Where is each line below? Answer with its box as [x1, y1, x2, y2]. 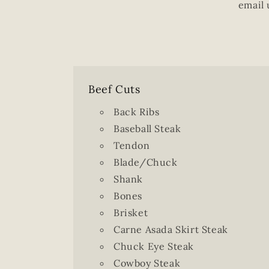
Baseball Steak [113, 122, 181, 134]
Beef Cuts [88, 82, 141, 96]
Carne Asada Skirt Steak [113, 223, 228, 235]
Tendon [113, 139, 150, 151]
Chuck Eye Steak [113, 240, 194, 252]
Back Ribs [113, 106, 160, 118]
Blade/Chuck [113, 156, 178, 168]
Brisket [113, 207, 148, 219]
